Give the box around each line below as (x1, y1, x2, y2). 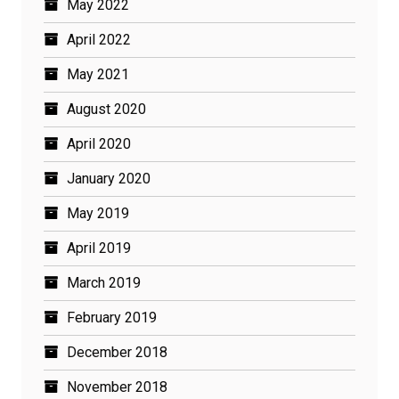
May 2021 (67, 66, 129, 83)
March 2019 (67, 274, 141, 291)
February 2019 (67, 309, 157, 326)
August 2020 (67, 101, 146, 118)
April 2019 (67, 240, 131, 256)
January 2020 (67, 170, 151, 187)
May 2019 (67, 205, 129, 222)
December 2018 (67, 344, 167, 361)
